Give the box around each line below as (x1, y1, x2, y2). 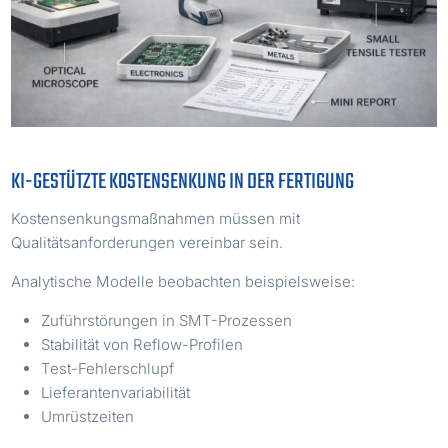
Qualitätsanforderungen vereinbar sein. (11, 232, 284, 252)
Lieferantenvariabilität (41, 382, 191, 402)
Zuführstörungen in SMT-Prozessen (41, 310, 293, 330)
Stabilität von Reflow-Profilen (41, 334, 244, 354)
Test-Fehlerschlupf (41, 358, 175, 378)
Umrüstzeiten (41, 406, 135, 426)
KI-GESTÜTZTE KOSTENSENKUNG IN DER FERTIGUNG (11, 164, 355, 199)
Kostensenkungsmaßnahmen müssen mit (11, 208, 301, 228)
